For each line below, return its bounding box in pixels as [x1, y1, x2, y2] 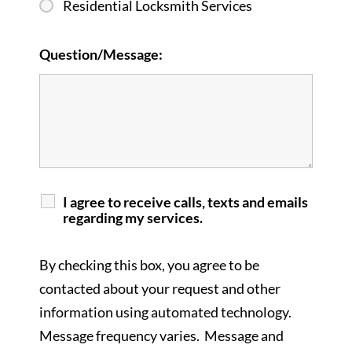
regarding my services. [62, 209, 203, 227]
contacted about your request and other [38, 280, 280, 298]
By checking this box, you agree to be [38, 256, 259, 274]
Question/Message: [38, 46, 163, 64]
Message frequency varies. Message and [38, 327, 284, 345]
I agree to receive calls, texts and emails [62, 193, 308, 211]
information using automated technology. [38, 303, 294, 321]
